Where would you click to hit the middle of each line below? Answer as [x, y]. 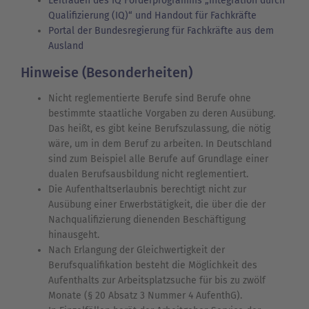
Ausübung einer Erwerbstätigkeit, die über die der [157, 205]
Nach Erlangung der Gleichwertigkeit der [137, 250]
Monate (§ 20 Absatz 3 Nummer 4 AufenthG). [145, 296]
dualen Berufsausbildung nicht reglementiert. [148, 175]
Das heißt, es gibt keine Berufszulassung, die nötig [159, 129]
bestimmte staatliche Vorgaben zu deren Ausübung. [162, 114]
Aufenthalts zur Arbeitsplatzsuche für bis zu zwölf [157, 281]
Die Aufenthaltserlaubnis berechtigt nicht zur [147, 190]
